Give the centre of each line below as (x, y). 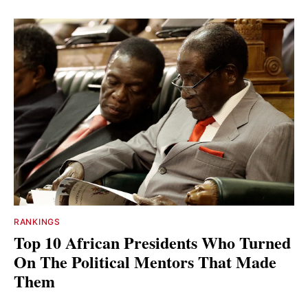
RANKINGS (37, 222)
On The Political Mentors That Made (145, 262)
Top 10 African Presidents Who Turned (152, 243)
